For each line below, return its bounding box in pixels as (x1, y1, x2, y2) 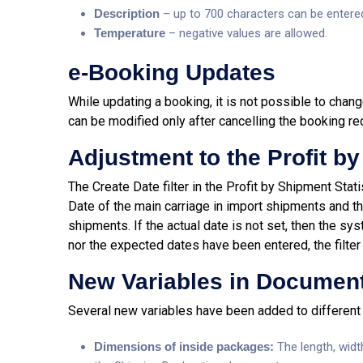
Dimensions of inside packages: (94, 340, 277, 353)
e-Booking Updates (68, 60, 275, 85)
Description (94, 6, 160, 20)
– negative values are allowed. (165, 26, 327, 41)
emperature (100, 26, 165, 40)
